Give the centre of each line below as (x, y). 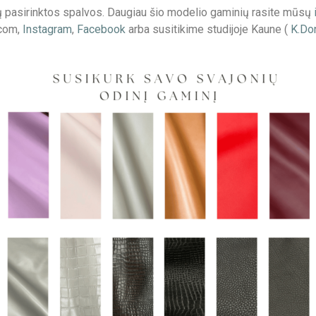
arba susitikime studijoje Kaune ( (208, 30)
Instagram (47, 30)
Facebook (101, 30)
